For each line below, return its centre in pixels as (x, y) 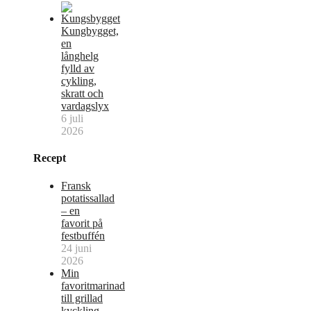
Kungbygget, (90, 31)
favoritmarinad (93, 285)
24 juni (76, 248)
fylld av (78, 68)
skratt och (82, 93)
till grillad (82, 298)
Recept (50, 158)
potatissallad (88, 198)
